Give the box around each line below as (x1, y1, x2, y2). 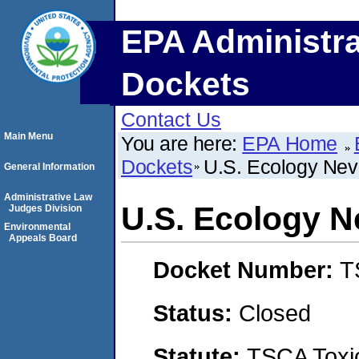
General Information (4, 161, 95, 172)
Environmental (4, 221, 71, 232)
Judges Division (9, 203, 82, 214)
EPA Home (242, 132, 338, 155)
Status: (153, 299, 239, 326)
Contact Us (121, 108, 221, 131)
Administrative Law (4, 192, 92, 203)
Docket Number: (153, 256, 340, 284)
